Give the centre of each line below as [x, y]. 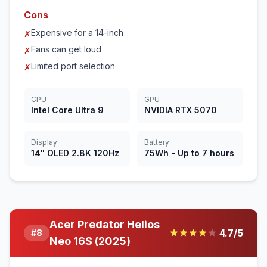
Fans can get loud [66, 49]
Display [44, 142]
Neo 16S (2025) [90, 241]
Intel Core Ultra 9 [67, 110]
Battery [157, 142]
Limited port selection [73, 66]
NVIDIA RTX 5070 [181, 110]
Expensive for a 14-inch [77, 32]
